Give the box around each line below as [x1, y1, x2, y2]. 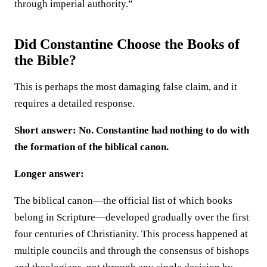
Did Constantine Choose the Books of [14, 36, 240, 52]
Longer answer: [14, 167, 84, 179]
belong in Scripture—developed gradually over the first [14, 211, 249, 223]
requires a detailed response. [14, 97, 135, 109]
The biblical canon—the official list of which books [14, 194, 232, 206]
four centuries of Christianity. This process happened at [14, 228, 248, 240]
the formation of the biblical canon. [14, 141, 169, 153]
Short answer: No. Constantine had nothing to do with [14, 124, 249, 136]
